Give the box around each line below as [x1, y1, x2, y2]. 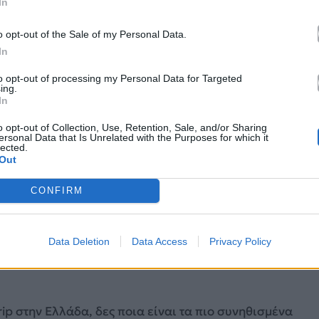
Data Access [131, 235, 187, 247]
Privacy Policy [209, 235, 271, 247]
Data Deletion [48, 235, 110, 247]
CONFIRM [30, 185, 83, 196]
